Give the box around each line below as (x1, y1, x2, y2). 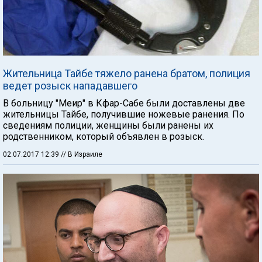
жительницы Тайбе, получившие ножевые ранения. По (3, 108, 244, 120)
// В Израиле (61, 150, 102, 158)
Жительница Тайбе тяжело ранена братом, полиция (3, 67, 250, 80)
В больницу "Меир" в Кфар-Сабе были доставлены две (3, 97, 245, 109)
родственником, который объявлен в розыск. (3, 130, 204, 142)
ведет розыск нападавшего (3, 79, 137, 92)
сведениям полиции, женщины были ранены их (3, 119, 213, 131)
